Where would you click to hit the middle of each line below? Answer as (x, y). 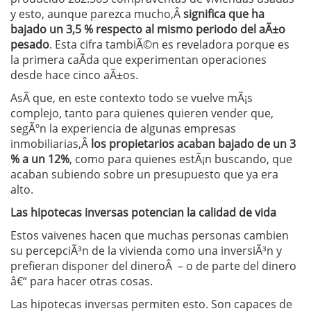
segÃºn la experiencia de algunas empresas (123, 128)
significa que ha (224, 14)
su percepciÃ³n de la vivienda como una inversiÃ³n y (146, 251)
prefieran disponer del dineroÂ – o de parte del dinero (153, 266)
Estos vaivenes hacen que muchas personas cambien (150, 235)
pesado (30, 44)
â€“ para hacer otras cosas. (82, 281)
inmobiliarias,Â (51, 144)
